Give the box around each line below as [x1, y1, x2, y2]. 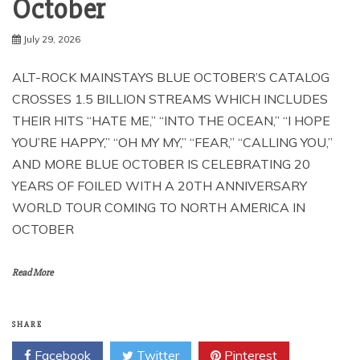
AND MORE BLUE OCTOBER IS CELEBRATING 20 [12, 156, 310, 173]
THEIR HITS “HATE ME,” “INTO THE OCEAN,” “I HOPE [12, 112, 330, 129]
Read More [12, 267, 53, 280]
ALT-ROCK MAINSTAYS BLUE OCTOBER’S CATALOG [12, 69, 329, 86]
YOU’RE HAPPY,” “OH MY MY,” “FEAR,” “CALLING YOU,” [12, 134, 333, 151]
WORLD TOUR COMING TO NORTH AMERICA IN [12, 199, 305, 216]
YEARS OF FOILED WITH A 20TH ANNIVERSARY [12, 178, 307, 194]
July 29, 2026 [23, 33, 80, 46]
